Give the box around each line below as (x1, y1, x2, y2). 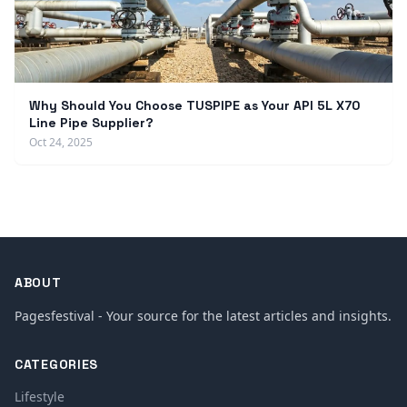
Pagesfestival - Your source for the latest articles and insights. (15, 307, 392, 324)
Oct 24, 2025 (29, 134, 93, 150)
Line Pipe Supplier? (29, 114, 154, 131)
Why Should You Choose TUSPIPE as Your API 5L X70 (29, 97, 360, 114)
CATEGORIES (15, 356, 98, 372)
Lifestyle (15, 388, 65, 405)
